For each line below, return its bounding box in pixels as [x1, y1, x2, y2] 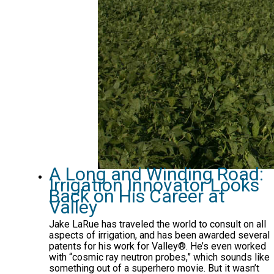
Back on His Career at [49, 185, 225, 207]
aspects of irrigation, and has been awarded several [49, 229, 270, 241]
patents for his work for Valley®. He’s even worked [49, 240, 266, 252]
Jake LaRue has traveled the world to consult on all [49, 218, 266, 230]
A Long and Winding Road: [49, 163, 264, 185]
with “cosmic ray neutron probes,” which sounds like [49, 251, 270, 263]
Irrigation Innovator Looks [49, 174, 259, 196]
